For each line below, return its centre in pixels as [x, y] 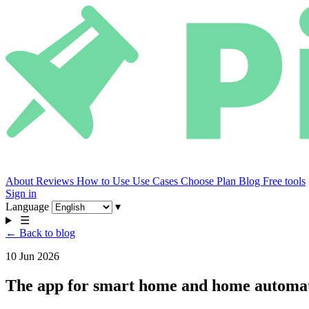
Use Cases [157, 181]
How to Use [104, 181]
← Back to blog [40, 233]
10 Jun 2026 [32, 256]
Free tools [284, 181]
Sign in [21, 193]
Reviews [56, 181]
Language [27, 207]
